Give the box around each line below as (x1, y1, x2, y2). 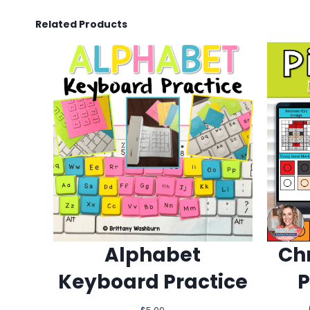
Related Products (35, 17, 127, 31)
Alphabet (104, 241, 201, 268)
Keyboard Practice (57, 268, 248, 295)
